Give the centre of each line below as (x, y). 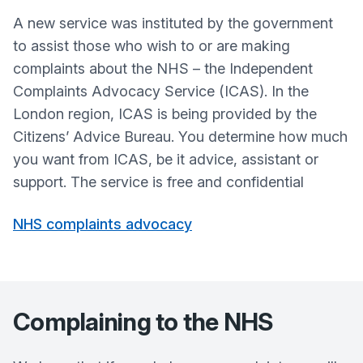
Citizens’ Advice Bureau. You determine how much (180, 137)
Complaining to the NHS (143, 322)
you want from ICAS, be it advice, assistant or (166, 159)
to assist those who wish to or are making (152, 46)
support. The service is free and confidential (158, 182)
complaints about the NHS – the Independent (163, 68)
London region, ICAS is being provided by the (165, 114)
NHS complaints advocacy (102, 224)
